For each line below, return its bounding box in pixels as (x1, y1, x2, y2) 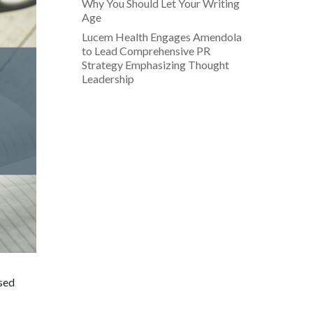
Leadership (81, 71, 134, 85)
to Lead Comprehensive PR (81, 43, 210, 57)
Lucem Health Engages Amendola (81, 29, 242, 43)
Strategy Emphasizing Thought (81, 57, 229, 71)
